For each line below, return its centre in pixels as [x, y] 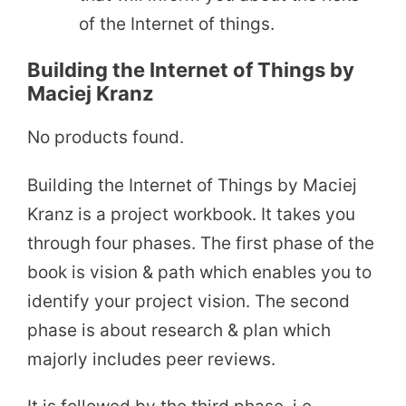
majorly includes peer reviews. [151, 359]
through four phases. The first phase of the [201, 243]
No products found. [106, 137]
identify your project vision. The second [188, 301]
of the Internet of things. [177, 24]
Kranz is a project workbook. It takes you [191, 214]
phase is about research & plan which [179, 330]
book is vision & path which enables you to [199, 272]
